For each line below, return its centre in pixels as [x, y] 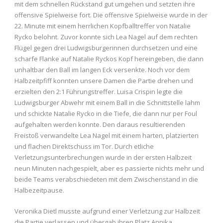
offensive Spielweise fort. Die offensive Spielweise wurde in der [111, 15]
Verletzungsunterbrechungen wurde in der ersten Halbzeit [103, 157]
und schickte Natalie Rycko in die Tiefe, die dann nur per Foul [106, 113]
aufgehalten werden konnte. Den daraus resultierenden [100, 124]
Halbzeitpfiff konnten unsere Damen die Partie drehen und [104, 80]
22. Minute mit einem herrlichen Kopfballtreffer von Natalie [103, 26]
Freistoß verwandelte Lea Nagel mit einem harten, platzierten [107, 135]
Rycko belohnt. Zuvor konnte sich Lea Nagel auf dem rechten [106, 37]
